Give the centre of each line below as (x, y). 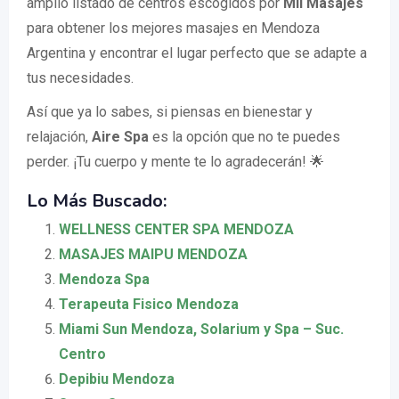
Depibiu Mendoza (117, 379)
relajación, (59, 136)
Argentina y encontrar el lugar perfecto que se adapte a (197, 53)
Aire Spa (120, 136)
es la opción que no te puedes (244, 136)
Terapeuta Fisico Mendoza (149, 304)
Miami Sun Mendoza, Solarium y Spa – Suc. (201, 329)
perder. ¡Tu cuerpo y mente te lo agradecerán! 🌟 (175, 161)
